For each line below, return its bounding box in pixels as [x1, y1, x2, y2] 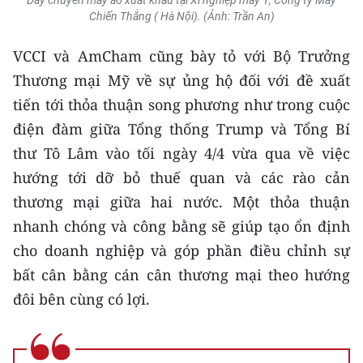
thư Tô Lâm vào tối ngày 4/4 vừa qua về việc [13, 143, 350, 163]
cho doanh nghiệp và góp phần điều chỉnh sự [13, 241, 350, 260]
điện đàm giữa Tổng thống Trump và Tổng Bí [13, 119, 350, 139]
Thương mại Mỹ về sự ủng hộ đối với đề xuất [13, 70, 350, 90]
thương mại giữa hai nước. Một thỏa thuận [13, 192, 350, 211]
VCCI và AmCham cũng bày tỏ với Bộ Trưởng [13, 46, 350, 66]
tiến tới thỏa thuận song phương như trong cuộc [13, 95, 350, 114]
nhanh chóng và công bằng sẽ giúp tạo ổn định [13, 216, 350, 236]
